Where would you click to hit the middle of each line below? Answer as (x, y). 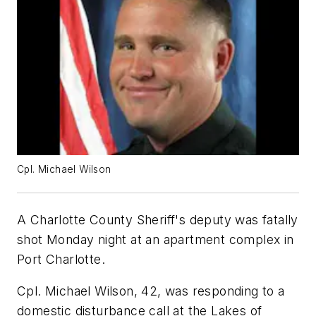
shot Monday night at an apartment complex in (156, 239)
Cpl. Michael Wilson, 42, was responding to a (151, 291)
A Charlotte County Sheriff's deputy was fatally (158, 219)
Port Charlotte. (61, 259)
